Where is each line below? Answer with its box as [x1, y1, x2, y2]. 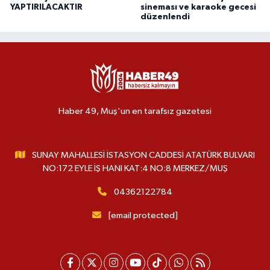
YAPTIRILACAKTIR [10, 2, 83, 11]
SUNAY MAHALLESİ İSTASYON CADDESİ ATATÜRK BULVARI [32, 150, 256, 160]
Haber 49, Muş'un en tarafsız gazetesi [58, 106, 212, 116]
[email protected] [108, 210, 178, 220]
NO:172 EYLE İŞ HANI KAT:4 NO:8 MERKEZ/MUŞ [42, 163, 228, 173]
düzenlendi [140, 12, 190, 21]
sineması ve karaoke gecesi [140, 2, 256, 11]
